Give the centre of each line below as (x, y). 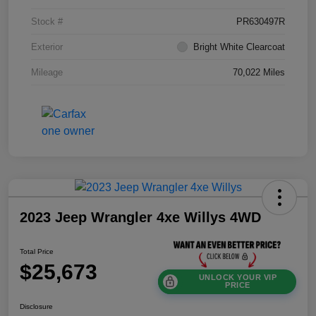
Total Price (37, 252)
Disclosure (36, 306)
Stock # (47, 21)
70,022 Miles (259, 72)
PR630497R (261, 21)
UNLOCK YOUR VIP (238, 278)
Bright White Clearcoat (239, 47)
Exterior (47, 47)
